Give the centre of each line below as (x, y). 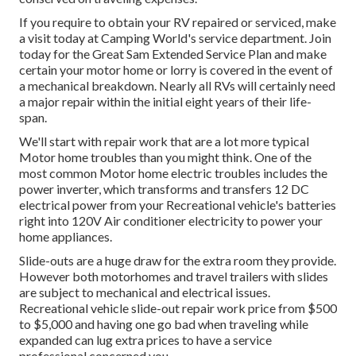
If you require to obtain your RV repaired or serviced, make (178, 22)
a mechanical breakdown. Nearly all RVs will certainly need (177, 86)
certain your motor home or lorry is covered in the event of (176, 70)
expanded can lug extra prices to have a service (145, 340)
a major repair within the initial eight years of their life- (165, 102)
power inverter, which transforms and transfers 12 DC (164, 189)
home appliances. (66, 237)
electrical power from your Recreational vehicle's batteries (178, 205)
